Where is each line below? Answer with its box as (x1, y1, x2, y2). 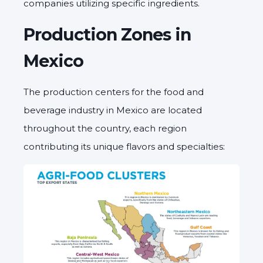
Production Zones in (23, 24, 191, 45)
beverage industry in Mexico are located (23, 104, 202, 116)
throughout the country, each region (23, 123, 187, 134)
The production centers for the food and (23, 86, 204, 98)
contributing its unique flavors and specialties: (23, 141, 225, 153)
